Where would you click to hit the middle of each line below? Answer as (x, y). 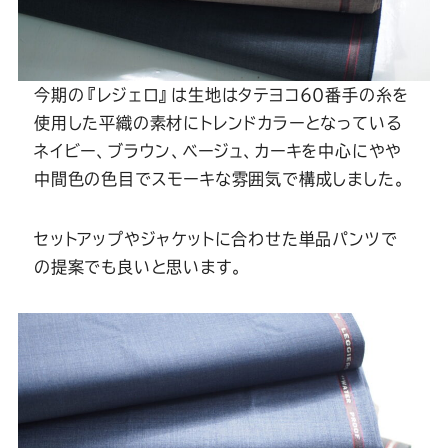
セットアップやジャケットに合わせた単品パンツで (215, 239)
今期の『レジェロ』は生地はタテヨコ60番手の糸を (221, 95)
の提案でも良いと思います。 (138, 267)
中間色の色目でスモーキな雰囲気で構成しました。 (219, 179)
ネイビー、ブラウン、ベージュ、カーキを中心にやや (218, 151)
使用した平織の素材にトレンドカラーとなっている (217, 123)
